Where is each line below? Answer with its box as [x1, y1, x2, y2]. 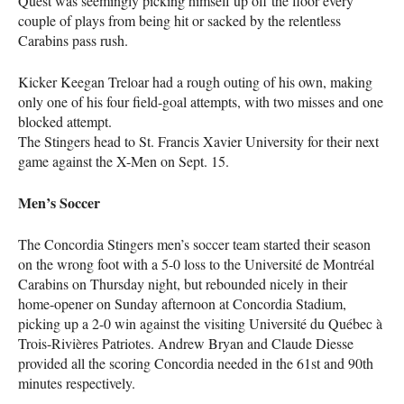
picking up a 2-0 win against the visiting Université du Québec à [18, 313, 382, 333]
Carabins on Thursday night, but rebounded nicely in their [18, 273, 347, 293]
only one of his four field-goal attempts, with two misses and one [18, 91, 383, 111]
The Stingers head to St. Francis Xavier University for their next [18, 131, 379, 151]
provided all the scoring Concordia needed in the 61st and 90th [18, 353, 373, 372]
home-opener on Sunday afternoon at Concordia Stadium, [18, 293, 346, 313]
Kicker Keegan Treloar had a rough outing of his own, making [18, 71, 372, 91]
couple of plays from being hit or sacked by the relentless [18, 10, 341, 30]
